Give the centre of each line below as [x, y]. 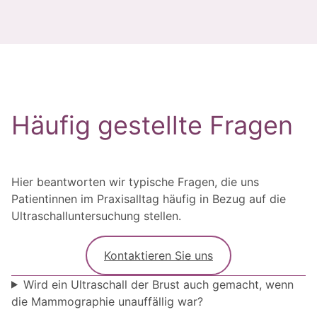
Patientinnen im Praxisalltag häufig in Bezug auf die [149, 198]
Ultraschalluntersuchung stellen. [96, 215]
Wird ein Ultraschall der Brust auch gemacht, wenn [158, 284]
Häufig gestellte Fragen [152, 125]
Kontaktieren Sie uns [158, 255]
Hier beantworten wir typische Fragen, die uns [135, 181]
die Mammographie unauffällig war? [107, 301]
